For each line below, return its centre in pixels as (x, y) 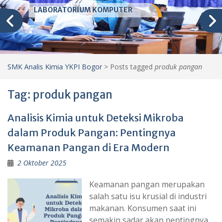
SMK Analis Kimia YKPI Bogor (55, 66)
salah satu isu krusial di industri (148, 196)
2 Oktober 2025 (42, 163)
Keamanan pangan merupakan (147, 184)
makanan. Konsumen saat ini (143, 208)
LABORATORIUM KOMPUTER (83, 10)
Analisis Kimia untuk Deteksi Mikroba (96, 117)
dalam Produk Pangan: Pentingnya (92, 132)
